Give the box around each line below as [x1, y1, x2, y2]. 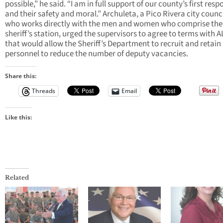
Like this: [5, 113, 32, 122]
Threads [32, 87, 55, 96]
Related [5, 174, 29, 182]
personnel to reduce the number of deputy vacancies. [5, 48, 188, 60]
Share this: [5, 72, 36, 81]
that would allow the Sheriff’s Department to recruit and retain [5, 38, 221, 50]
